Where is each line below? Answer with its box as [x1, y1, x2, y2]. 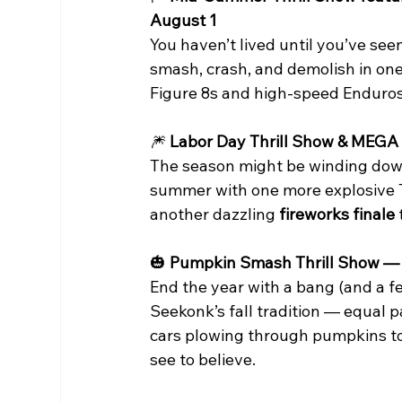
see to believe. [150, 349, 257, 371]
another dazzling [150, 204, 280, 225]
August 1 [150, 10, 218, 31]
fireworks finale [279, 204, 396, 225]
